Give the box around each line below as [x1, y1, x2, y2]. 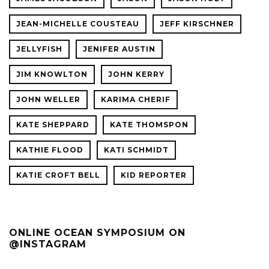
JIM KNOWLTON [16, 70, 88, 79]
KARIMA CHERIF [101, 95, 171, 104]
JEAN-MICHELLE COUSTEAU [16, 19, 139, 28]
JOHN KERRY [108, 70, 165, 79]
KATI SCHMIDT [104, 145, 169, 154]
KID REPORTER [121, 171, 187, 180]
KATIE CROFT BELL [16, 171, 100, 180]
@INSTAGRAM [9, 238, 86, 250]
